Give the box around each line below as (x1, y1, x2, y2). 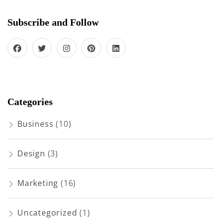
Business (17, 118, 54, 130)
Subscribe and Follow (7, 17, 99, 28)
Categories (7, 96, 53, 107)
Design (17, 148, 45, 159)
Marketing (17, 178, 59, 189)
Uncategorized (17, 207, 77, 219)
